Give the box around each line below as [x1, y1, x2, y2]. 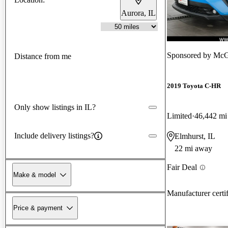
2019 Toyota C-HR [167, 82, 221, 90]
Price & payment [13, 204, 63, 212]
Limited [167, 111, 192, 121]
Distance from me [14, 52, 71, 61]
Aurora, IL [121, 8, 156, 17]
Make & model [13, 170, 56, 179]
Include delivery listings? [14, 131, 94, 140]
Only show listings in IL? [14, 102, 96, 111]
